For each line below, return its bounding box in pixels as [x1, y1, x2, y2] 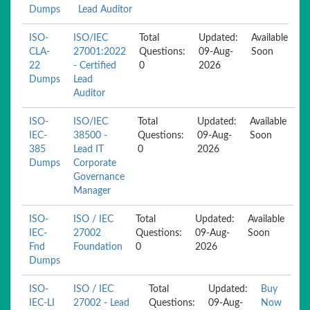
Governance [73, 172, 125, 182]
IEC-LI [29, 298, 55, 308]
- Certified [73, 61, 116, 71]
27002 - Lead [73, 298, 130, 308]
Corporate [73, 158, 116, 168]
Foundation [73, 242, 122, 252]
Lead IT [73, 145, 104, 154]
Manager [73, 186, 111, 196]
